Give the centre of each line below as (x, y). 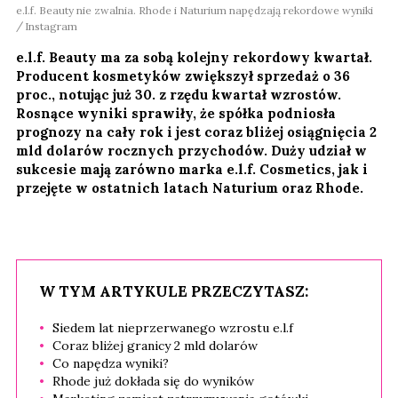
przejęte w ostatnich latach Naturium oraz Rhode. (190, 187)
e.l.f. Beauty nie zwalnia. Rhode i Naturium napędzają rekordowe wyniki (195, 10)
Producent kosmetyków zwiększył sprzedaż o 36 (183, 76)
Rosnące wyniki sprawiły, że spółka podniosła (176, 113)
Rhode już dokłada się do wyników (153, 381)
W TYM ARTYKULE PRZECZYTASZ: (174, 291)
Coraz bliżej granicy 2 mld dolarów (155, 345)
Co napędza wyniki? (111, 363)
